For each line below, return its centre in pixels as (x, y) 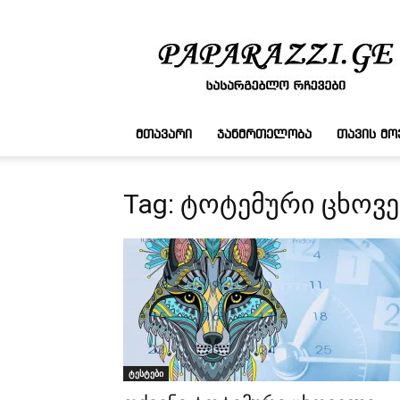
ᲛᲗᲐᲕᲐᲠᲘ (164, 135)
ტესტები (146, 373)
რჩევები (298, 52)
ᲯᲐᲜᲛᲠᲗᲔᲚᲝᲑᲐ (264, 135)
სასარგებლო (313, 33)
